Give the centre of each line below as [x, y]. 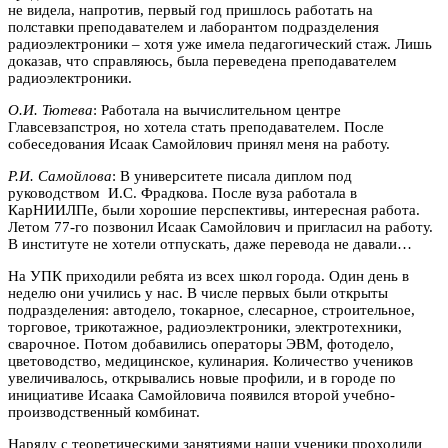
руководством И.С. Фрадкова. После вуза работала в [182, 193]
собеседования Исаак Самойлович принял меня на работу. [199, 144]
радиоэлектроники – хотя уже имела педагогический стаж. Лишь [220, 44]
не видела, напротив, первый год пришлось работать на [190, 10]
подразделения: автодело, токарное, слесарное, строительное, [211, 310]
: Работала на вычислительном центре [217, 110]
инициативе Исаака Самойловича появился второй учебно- [201, 395]
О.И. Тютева [50, 110]
